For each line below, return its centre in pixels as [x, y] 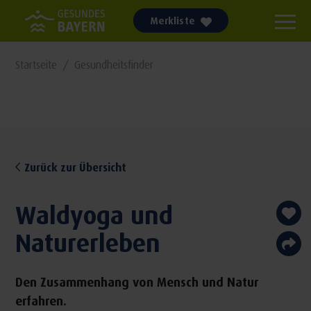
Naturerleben [87, 242]
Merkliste [173, 21]
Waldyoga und [94, 214]
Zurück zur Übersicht [76, 167]
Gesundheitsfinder [114, 65]
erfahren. [41, 300]
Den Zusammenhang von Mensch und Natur [136, 281]
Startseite [36, 65]
